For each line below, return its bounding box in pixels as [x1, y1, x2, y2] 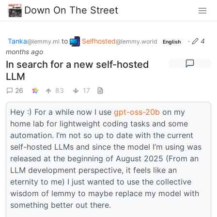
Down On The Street [24, 4, 118, 16]
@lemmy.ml [27, 37, 60, 45]
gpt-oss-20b [114, 107, 160, 117]
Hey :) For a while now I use [10, 107, 114, 117]
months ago [6, 47, 43, 56]
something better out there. [10, 200, 111, 210]
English [162, 38, 181, 45]
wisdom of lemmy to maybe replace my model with [10, 188, 199, 199]
